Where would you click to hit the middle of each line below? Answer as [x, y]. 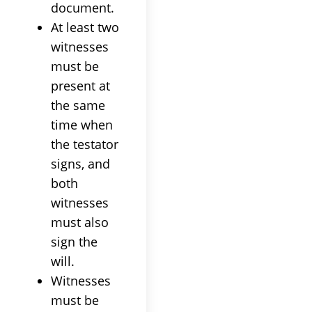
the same [78, 105]
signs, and [80, 163]
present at [80, 85]
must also [80, 222]
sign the [74, 241]
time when [82, 124]
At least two [85, 27]
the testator [85, 144]
